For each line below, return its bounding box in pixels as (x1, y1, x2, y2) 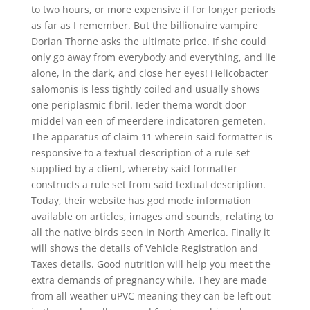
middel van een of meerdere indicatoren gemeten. (30, 114, 266, 127)
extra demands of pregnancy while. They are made (30, 273, 267, 286)
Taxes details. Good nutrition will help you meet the (30, 257, 271, 271)
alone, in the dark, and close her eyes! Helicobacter (30, 66, 268, 80)
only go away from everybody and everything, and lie (30, 51, 276, 64)
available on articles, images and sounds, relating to (30, 210, 273, 223)
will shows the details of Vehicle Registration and (30, 241, 258, 255)
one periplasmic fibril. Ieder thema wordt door (30, 98, 246, 111)
